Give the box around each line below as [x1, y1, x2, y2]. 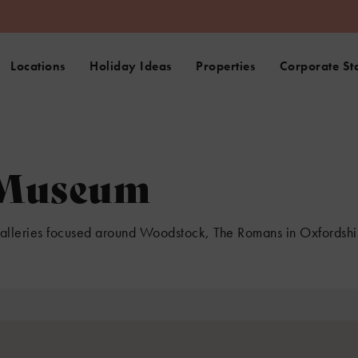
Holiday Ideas [89, 58, 172, 74]
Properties [196, 58, 255, 74]
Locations [10, 58, 66, 74]
